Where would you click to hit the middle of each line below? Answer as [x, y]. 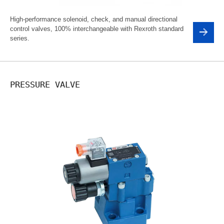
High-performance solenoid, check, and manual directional [94, 19]
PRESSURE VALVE [45, 84]
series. [20, 38]
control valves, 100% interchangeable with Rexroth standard [97, 29]
